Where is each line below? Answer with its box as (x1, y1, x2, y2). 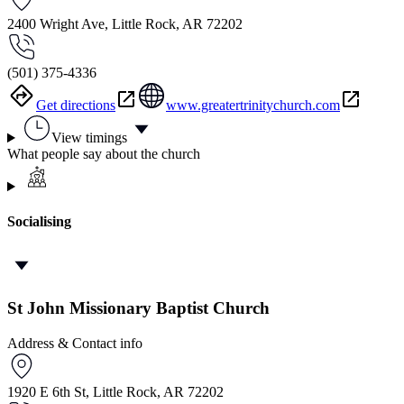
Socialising (7, 214, 71, 230)
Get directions (36, 97, 115, 114)
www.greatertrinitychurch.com (166, 97, 340, 114)
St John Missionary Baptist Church (7, 298, 270, 318)
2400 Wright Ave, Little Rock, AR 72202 (7, 16, 243, 32)
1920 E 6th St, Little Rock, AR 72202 (7, 384, 224, 400)
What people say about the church (7, 146, 200, 162)
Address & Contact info (7, 335, 142, 352)
